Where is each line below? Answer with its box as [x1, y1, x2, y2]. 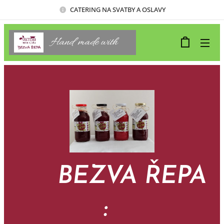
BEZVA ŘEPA [57, 164, 207, 189]
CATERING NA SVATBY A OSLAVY [69, 4, 165, 14]
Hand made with [50, 35, 118, 49]
